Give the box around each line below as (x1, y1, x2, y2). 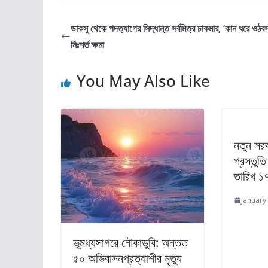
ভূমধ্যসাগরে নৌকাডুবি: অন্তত (73, 234, 188, 251)
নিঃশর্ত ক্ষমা (71, 38, 104, 51)
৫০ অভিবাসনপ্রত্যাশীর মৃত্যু (73, 250, 182, 267)
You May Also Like (77, 70, 210, 92)
